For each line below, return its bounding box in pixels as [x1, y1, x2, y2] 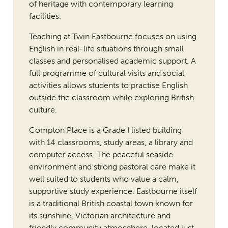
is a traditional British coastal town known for [28, 198, 193, 209]
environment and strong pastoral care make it [28, 162, 195, 172]
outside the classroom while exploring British [28, 93, 194, 103]
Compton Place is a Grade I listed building [28, 125, 182, 135]
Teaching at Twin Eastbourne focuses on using [28, 32, 196, 42]
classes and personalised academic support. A [28, 56, 196, 66]
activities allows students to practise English [28, 80, 188, 91]
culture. [28, 105, 57, 115]
